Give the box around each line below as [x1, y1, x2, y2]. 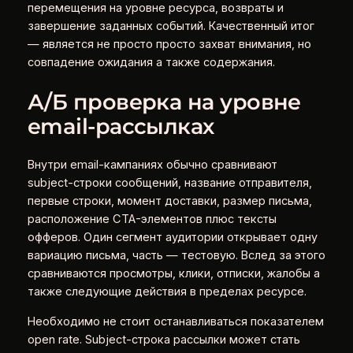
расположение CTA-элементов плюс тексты [27, 212, 277, 227]
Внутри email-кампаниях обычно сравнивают [27, 158, 277, 173]
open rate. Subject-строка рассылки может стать [27, 332, 300, 347]
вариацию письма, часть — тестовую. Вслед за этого [27, 248, 325, 263]
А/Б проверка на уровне [27, 88, 301, 115]
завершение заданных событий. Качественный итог [27, 19, 314, 34]
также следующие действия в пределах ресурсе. [27, 284, 307, 299]
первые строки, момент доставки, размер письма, [27, 194, 312, 209]
